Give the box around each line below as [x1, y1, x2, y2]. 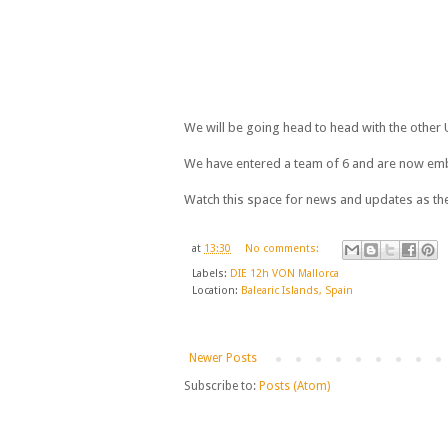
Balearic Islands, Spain [241, 283, 353, 297]
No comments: [244, 242, 322, 256]
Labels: [192, 266, 230, 280]
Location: [192, 283, 241, 297]
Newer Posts [189, 350, 257, 365]
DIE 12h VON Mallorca [230, 266, 339, 280]
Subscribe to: [184, 378, 259, 393]
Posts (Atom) [259, 378, 330, 393]
